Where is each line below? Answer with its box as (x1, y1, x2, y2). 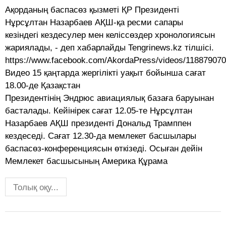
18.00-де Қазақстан (5, 81, 80, 91)
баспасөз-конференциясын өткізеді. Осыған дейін (5, 144, 202, 154)
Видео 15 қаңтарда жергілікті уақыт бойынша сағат (5, 68, 206, 78)
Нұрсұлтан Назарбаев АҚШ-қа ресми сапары (5, 18, 183, 28)
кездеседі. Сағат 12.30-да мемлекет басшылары (5, 131, 196, 141)
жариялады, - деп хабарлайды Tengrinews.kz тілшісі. (5, 43, 214, 53)
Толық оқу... (13, 183, 59, 193)
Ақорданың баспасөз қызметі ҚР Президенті (5, 5, 179, 15)
